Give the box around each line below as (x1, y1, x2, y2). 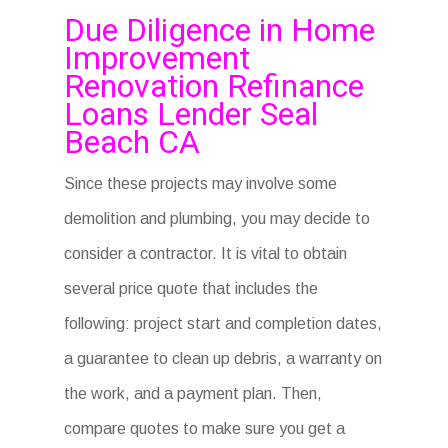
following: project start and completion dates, (64, 315, 383, 332)
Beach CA (64, 123, 201, 161)
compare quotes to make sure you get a (64, 420, 346, 437)
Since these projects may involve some (64, 175, 338, 192)
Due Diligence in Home (64, 11, 376, 49)
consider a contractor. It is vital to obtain (64, 245, 348, 262)
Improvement (64, 39, 251, 77)
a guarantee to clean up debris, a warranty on (64, 350, 383, 367)
